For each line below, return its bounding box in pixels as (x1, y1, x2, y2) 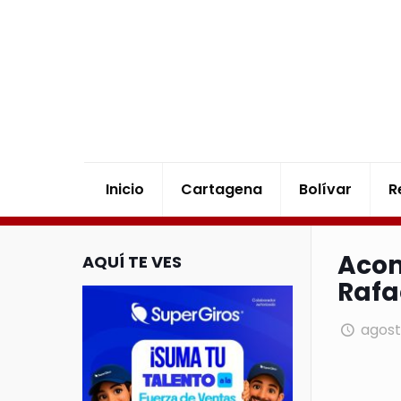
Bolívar (299, 179, 353, 200)
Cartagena (181, 179, 263, 200)
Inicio (106, 179, 145, 200)
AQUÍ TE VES (82, 251, 182, 273)
